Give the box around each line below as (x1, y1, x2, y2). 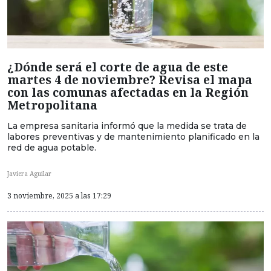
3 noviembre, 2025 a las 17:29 (7, 191, 111, 201)
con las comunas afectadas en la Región (7, 83, 249, 100)
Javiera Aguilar (7, 169, 51, 178)
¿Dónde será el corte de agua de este (7, 58, 228, 75)
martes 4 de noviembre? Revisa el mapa (7, 71, 252, 88)
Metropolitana (7, 96, 97, 113)
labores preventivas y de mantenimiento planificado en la (7, 131, 260, 142)
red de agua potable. (7, 142, 96, 153)
